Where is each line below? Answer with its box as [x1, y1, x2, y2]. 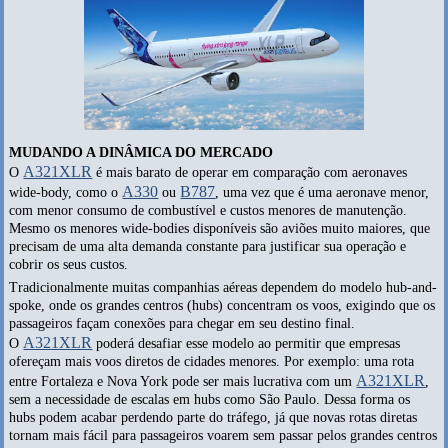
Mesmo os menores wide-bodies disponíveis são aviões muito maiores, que [9, 221, 431, 237]
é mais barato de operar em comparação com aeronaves [92, 165, 408, 181]
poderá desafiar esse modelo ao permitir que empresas [92, 336, 401, 352]
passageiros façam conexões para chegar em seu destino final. [9, 316, 356, 332]
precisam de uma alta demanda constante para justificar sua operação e [9, 239, 407, 255]
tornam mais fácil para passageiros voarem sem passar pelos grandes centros [9, 428, 438, 444]
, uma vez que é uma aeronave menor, [215, 185, 430, 201]
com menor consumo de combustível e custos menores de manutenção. [9, 203, 408, 219]
